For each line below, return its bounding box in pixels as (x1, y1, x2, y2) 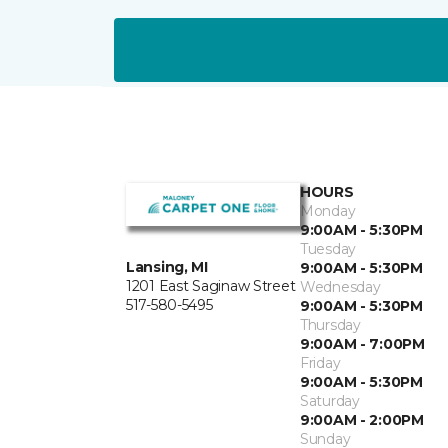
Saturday (300, 392, 360, 411)
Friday (300, 354, 341, 373)
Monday (300, 202, 356, 221)
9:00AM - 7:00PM (300, 335, 425, 354)
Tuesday (300, 240, 357, 259)
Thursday (300, 316, 361, 335)
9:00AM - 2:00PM (300, 411, 424, 430)
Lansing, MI (126, 258, 208, 277)
